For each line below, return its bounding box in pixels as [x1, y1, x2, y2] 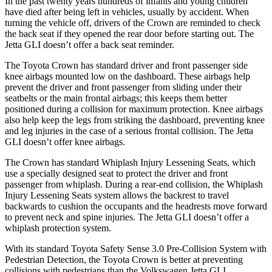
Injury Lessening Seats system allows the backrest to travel [5, 189, 229, 200]
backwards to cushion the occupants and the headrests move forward [5, 200, 267, 211]
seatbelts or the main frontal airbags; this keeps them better [5, 92, 227, 103]
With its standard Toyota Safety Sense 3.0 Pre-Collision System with [5, 243, 267, 254]
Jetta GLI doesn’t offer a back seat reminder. [5, 39, 174, 50]
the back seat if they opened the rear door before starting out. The [5, 28, 254, 39]
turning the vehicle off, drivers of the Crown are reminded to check [5, 17, 260, 28]
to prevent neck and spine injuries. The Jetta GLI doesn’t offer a [5, 211, 249, 222]
